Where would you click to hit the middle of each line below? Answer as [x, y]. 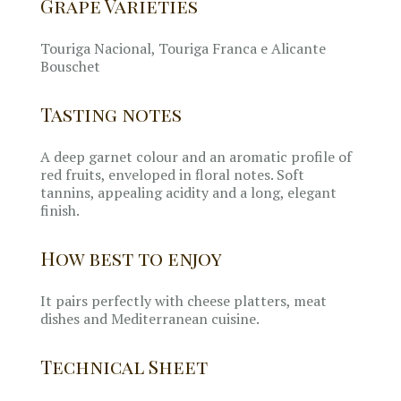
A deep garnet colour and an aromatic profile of [196, 157]
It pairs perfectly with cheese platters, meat [183, 301]
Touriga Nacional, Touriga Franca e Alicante [183, 49]
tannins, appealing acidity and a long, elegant [188, 193]
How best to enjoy [131, 258]
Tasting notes [111, 114]
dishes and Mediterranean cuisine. [149, 319]
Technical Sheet [124, 367]
